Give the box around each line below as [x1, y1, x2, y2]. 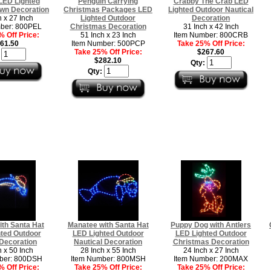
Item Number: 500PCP [71, 39, 145, 48]
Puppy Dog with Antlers [171, 220, 251, 229]
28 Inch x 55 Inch [80, 246, 136, 255]
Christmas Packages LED [64, 5, 152, 14]
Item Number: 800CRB [174, 30, 248, 39]
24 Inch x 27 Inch [183, 246, 239, 255]
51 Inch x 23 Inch [80, 30, 136, 39]
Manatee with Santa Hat [67, 220, 149, 229]
